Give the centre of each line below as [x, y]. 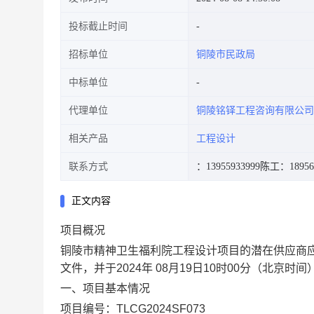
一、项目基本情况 [105, 288]
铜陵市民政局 [226, 54]
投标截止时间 [98, 26]
